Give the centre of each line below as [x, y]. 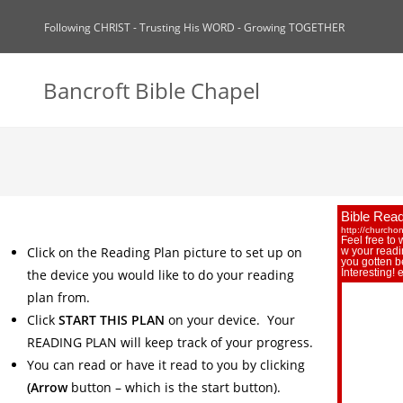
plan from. [58, 297]
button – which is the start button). [176, 387]
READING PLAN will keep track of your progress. [170, 342]
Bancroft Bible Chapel [152, 90]
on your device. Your [232, 320]
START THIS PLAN [113, 320]
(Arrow [49, 387]
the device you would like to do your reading [161, 275]
